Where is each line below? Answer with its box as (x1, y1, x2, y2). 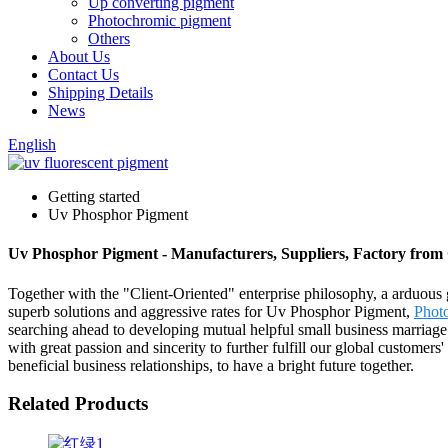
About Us (48, 48, 110, 65)
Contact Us (48, 66, 119, 83)
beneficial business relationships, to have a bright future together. (8, 356, 414, 374)
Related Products (8, 393, 148, 415)
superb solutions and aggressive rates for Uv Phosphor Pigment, (8, 302, 414, 320)
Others (88, 30, 130, 47)
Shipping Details (48, 84, 153, 101)
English (8, 136, 56, 153)
